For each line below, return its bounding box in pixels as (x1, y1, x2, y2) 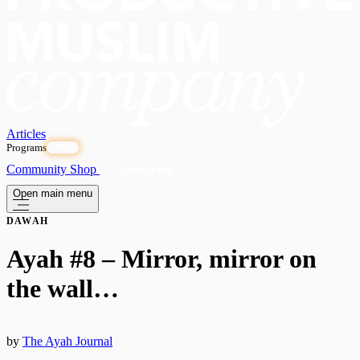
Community (6, 162, 70, 177)
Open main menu (13, 187, 92, 200)
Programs (6, 141, 47, 154)
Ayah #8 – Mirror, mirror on (6, 244, 317, 274)
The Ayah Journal (22, 333, 112, 348)
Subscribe (122, 163, 173, 177)
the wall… (6, 274, 119, 304)
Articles (6, 127, 46, 141)
